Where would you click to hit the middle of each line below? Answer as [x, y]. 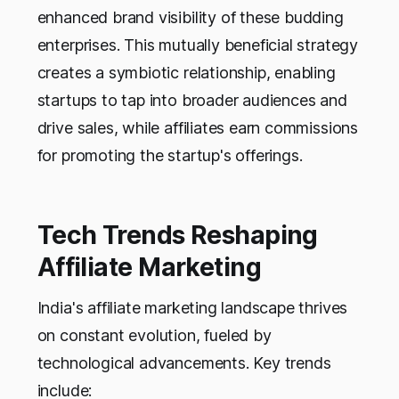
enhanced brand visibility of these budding [190, 17]
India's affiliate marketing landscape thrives [192, 307]
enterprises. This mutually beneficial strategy [197, 45]
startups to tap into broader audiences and [192, 100]
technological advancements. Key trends [184, 362]
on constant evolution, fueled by [154, 335]
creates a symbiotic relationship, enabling [186, 72]
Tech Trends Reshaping [177, 235]
